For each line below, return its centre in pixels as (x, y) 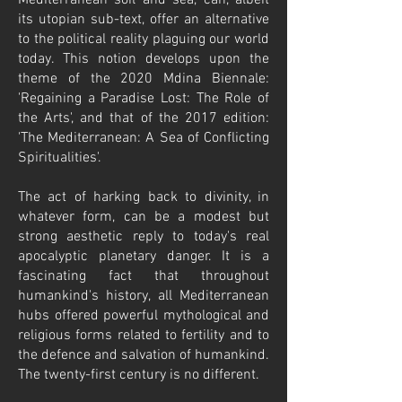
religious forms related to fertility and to (144, 336)
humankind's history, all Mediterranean (144, 296)
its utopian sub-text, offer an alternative (144, 20)
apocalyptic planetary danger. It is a (144, 257)
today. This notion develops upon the (144, 59)
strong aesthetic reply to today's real (144, 237)
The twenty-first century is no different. (139, 375)
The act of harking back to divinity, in (144, 197)
